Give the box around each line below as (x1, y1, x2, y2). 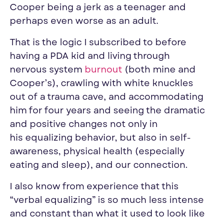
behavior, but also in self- (75, 132, 191, 144)
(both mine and (122, 64, 196, 76)
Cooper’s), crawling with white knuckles (10, 78, 193, 90)
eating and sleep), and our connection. (10, 160, 188, 171)
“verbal (10, 195, 42, 206)
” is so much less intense (92, 195, 204, 206)
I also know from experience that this (10, 181, 179, 193)
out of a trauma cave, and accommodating (10, 91, 203, 103)
